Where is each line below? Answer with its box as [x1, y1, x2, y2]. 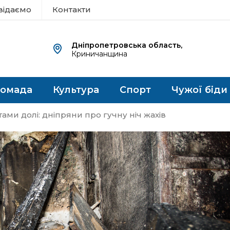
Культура [53, 84, 99, 95]
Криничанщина [71, 49, 128, 59]
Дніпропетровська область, [71, 41, 183, 50]
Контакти [52, 5, 91, 14]
